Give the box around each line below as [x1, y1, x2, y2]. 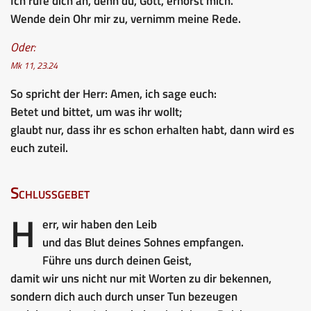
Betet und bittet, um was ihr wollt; [10, 102, 183, 121]
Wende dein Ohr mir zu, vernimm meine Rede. [10, 9, 241, 28]
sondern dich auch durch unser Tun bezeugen [10, 287, 237, 305]
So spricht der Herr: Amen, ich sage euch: [10, 84, 217, 103]
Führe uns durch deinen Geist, [42, 251, 192, 269]
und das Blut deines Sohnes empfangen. [42, 233, 244, 251]
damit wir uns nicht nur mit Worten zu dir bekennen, [10, 269, 271, 287]
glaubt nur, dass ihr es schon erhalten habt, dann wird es [10, 120, 294, 139]
